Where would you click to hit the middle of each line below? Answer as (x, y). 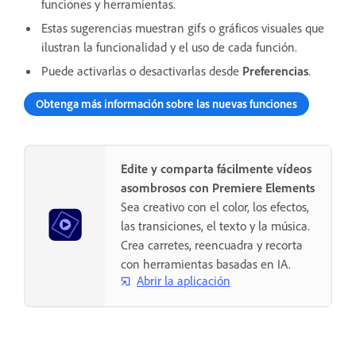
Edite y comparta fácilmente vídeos (216, 168)
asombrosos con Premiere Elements (218, 187)
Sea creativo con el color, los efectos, (215, 206)
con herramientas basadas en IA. (206, 263)
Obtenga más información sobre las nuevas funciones (166, 103)
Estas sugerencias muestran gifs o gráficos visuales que (183, 27)
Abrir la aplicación (184, 281)
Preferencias (275, 70)
